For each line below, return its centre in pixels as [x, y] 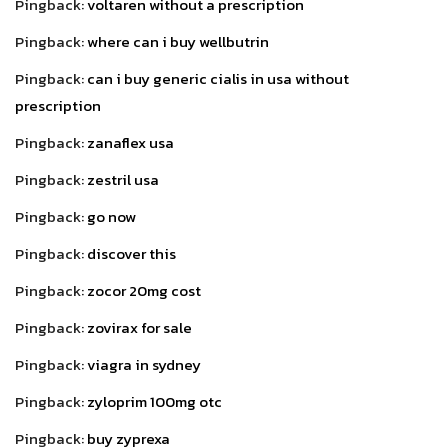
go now [111, 216]
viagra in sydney [144, 364]
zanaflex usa [130, 142]
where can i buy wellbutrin [178, 41]
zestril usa [123, 179]
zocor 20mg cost [144, 290]
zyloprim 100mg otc [154, 401]
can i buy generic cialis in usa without [218, 78]
